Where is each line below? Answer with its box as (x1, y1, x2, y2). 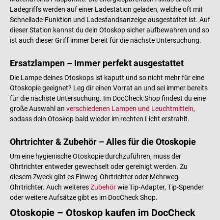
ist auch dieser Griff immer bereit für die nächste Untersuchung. (10, 36, 201, 45)
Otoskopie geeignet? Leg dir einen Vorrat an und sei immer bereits (10, 84, 208, 92)
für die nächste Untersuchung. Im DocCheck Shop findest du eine (10, 94, 206, 103)
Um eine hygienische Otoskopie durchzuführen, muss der (10, 152, 181, 161)
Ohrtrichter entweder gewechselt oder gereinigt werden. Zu (10, 163, 188, 171)
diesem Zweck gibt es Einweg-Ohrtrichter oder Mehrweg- (10, 173, 180, 181)
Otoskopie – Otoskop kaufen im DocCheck (10, 206, 195, 219)
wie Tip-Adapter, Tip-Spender (116, 183, 204, 192)
